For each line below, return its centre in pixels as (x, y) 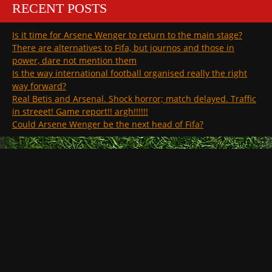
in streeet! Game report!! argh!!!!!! (80, 111)
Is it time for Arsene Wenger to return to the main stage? (127, 35)
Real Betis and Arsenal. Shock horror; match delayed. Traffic (134, 98)
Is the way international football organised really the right (130, 73)
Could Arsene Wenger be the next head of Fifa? (108, 124)
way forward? (39, 86)
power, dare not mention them (74, 60)
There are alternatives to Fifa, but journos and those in (123, 47)
